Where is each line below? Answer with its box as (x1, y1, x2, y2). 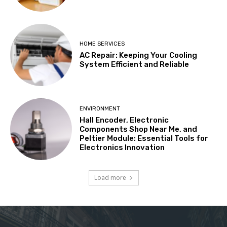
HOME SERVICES (80, 40, 125, 47)
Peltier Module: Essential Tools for (80, 134, 209, 143)
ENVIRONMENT (80, 105, 121, 112)
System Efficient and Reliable (80, 59, 190, 69)
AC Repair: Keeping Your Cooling (80, 50, 198, 60)
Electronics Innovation (80, 143, 165, 153)
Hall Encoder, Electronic (80, 116, 169, 125)
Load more (94, 173, 126, 182)
